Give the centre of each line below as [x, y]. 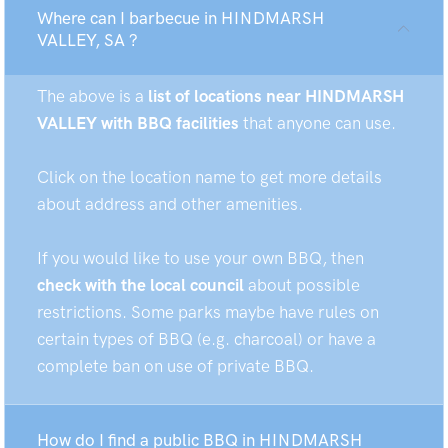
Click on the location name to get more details [209, 177]
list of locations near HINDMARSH [276, 96]
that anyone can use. [317, 123]
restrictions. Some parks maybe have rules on [208, 312]
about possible [302, 285]
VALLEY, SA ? [87, 40]
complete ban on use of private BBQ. [175, 366]
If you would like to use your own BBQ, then [200, 258]
